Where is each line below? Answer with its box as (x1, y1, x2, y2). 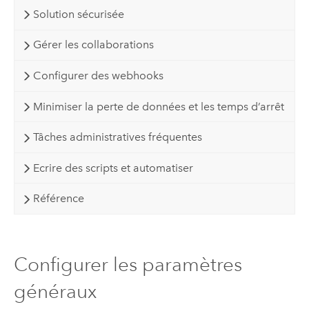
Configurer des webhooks (32, 68, 163, 82)
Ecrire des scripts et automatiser (32, 161, 193, 175)
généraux (13, 279, 97, 303)
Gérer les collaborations (32, 38, 154, 52)
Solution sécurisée (32, 7, 124, 21)
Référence (32, 192, 84, 206)
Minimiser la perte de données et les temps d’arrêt (32, 99, 284, 113)
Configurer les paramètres (13, 252, 242, 276)
